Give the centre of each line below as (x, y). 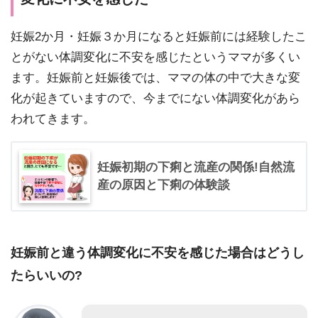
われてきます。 (53, 119)
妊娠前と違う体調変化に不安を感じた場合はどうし (158, 253)
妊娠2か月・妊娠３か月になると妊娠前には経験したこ (159, 36)
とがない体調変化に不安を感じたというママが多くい (155, 57)
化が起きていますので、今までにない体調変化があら (155, 98)
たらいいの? (46, 275)
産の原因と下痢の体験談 (164, 185)
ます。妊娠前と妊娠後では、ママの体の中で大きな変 (155, 77)
